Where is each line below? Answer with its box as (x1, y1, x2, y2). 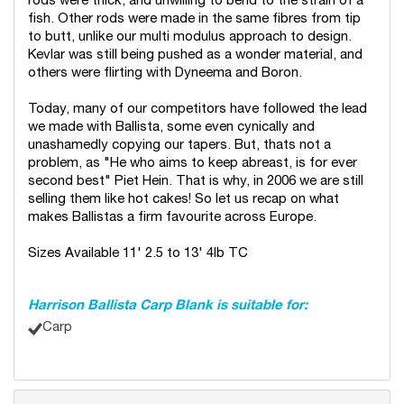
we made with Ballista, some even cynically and (28, 120, 315, 133)
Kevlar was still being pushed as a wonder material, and (28, 48, 363, 61)
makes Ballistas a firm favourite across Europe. (28, 210, 317, 224)
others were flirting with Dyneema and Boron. (28, 66, 302, 79)
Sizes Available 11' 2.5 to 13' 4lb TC (28, 246, 248, 260)
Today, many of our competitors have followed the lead (28, 102, 367, 115)
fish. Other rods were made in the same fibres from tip (28, 12, 361, 25)
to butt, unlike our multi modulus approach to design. (28, 30, 352, 43)
